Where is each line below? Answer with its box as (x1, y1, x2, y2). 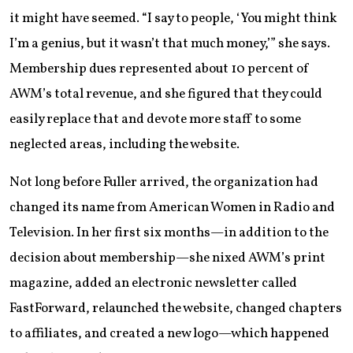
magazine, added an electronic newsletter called (9, 273, 297, 292)
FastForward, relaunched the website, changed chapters (9, 299, 342, 318)
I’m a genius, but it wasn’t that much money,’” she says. (9, 34, 330, 53)
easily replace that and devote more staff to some (9, 110, 301, 128)
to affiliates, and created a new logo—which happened (9, 324, 329, 343)
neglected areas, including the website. (9, 135, 240, 154)
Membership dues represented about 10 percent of (9, 59, 310, 78)
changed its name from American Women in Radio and (9, 198, 335, 217)
